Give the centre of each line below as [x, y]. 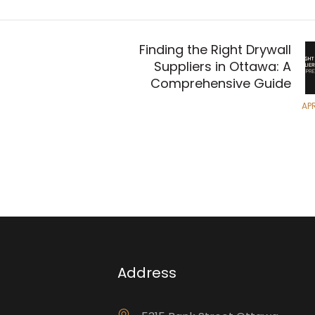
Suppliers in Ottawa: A [223, 67]
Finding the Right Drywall [215, 50]
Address [147, 273]
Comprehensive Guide [221, 84]
